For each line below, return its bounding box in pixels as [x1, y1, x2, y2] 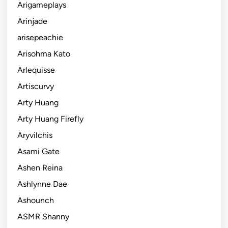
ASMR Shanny [17, 211, 69, 221]
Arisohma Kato [17, 48, 70, 59]
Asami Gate [17, 146, 60, 156]
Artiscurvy [17, 81, 54, 91]
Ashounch [17, 195, 54, 205]
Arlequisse [17, 65, 55, 75]
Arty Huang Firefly [17, 113, 83, 124]
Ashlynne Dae [17, 179, 67, 189]
